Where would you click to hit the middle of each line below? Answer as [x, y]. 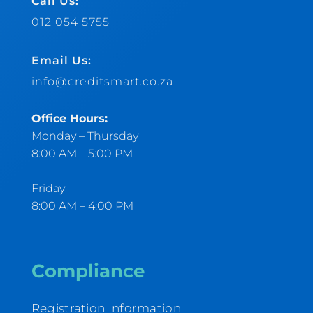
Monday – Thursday [85, 136]
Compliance [88, 271]
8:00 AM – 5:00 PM [82, 153]
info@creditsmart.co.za [102, 81]
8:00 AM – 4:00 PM [82, 205]
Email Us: [61, 60]
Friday [48, 188]
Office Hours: [69, 118]
